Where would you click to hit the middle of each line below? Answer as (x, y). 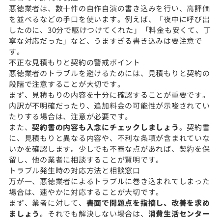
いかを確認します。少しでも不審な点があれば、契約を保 (110, 148)
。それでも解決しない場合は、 (94, 213)
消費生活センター (179, 213)
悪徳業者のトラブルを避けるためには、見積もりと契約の (110, 73)
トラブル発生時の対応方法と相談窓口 (75, 170)
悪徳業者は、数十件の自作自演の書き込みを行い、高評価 (110, 8)
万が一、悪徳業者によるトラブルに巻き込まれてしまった (110, 181)
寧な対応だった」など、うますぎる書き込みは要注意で (106, 40)
